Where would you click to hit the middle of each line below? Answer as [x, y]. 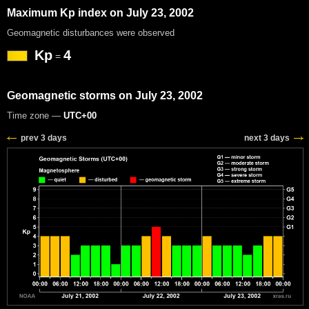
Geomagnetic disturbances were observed [91, 32]
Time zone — [35, 115]
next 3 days [267, 138]
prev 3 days [44, 138]
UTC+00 [80, 115]
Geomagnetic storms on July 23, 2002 [105, 95]
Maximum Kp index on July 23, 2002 [100, 12]
